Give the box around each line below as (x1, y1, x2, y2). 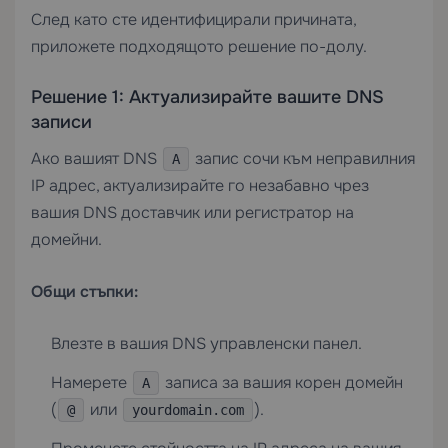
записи (31, 111, 92, 133)
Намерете (51, 372, 131, 393)
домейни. (31, 229, 102, 250)
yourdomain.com (132, 402, 244, 418)
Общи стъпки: (31, 281, 138, 302)
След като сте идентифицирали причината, (31, 9, 356, 30)
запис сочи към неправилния (191, 148, 415, 169)
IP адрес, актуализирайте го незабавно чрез (31, 175, 369, 196)
